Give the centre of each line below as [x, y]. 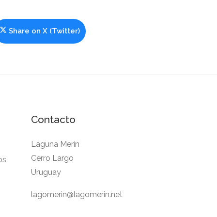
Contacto [53, 119]
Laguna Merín [55, 144]
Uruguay [46, 172]
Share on [26, 31]
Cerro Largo [52, 158]
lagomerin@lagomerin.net [77, 194]
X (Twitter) [61, 31]
